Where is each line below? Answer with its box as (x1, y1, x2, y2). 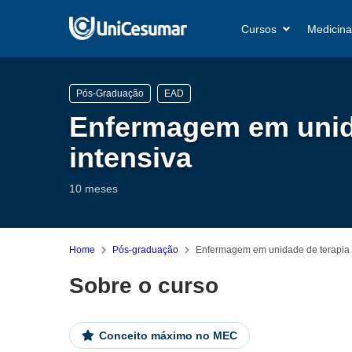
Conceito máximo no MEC (99, 329, 237, 343)
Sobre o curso (69, 273, 218, 298)
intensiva (69, 141, 192, 174)
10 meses (69, 182, 118, 195)
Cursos (240, 22, 280, 35)
